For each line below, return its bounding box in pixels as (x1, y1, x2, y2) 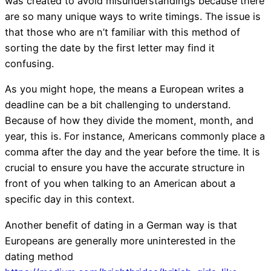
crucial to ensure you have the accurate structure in (5, 162, 245, 174)
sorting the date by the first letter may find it (5, 42, 215, 54)
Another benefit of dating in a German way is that (5, 218, 237, 231)
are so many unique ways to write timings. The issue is (5, 10, 261, 23)
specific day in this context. (5, 193, 134, 206)
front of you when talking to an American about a (5, 177, 235, 190)
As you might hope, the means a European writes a (5, 83, 244, 96)
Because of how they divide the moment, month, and (5, 114, 253, 127)
